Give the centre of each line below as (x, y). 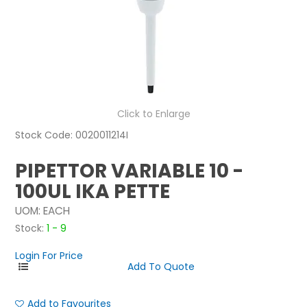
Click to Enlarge (153, 114)
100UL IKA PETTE (93, 192)
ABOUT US (149, 55)
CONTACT (149, 86)
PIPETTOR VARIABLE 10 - (130, 171)
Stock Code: (44, 135)
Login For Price (49, 256)
